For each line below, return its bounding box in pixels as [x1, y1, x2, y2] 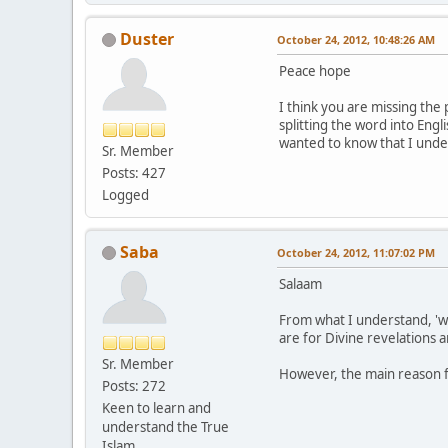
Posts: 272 [102, 376, 166, 395]
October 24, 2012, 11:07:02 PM [277, 244, 435, 260]
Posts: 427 [102, 163, 166, 182]
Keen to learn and [102, 398, 211, 417]
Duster [120, 27, 174, 50]
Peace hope [279, 61, 351, 80]
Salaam [279, 274, 322, 293]
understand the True [102, 417, 229, 436]
